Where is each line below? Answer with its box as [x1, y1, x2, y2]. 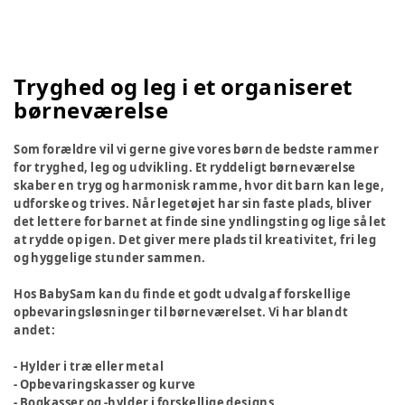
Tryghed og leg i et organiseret [14, 71, 353, 101]
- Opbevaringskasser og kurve [14, 376, 198, 392]
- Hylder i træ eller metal [14, 358, 166, 374]
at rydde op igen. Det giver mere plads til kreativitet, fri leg [14, 231, 377, 248]
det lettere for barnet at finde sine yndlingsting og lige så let [14, 213, 387, 230]
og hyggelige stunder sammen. [14, 250, 206, 266]
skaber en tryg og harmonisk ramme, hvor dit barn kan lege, [14, 177, 385, 193]
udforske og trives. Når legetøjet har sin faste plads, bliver [14, 195, 373, 212]
